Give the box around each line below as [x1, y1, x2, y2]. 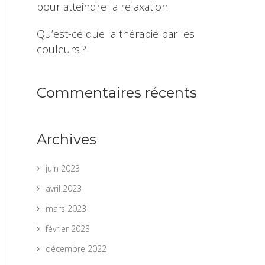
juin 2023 [46, 163, 80, 174]
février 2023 [46, 223, 90, 234]
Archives [37, 131, 96, 148]
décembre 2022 [46, 243, 106, 254]
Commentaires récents [37, 84, 197, 101]
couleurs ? [37, 42, 86, 56]
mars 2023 [46, 203, 86, 214]
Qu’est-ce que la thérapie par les [37, 27, 195, 41]
